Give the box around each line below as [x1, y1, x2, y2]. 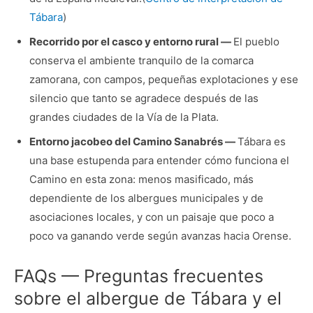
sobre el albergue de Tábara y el [14, 287, 282, 309]
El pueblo [233, 35, 279, 49]
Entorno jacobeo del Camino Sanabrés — [29, 135, 238, 149]
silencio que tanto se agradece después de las [29, 92, 259, 105]
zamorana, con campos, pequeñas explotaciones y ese [29, 73, 298, 87]
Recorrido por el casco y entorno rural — [29, 35, 233, 49]
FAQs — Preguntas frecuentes [14, 265, 263, 286]
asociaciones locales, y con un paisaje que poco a [29, 210, 274, 224]
